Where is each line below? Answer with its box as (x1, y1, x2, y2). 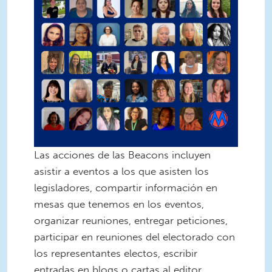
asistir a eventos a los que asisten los (34, 165, 209, 177)
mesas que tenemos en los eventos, (34, 197, 204, 210)
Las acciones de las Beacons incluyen (34, 148, 211, 161)
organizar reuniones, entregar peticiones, (34, 214, 228, 226)
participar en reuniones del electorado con (34, 230, 235, 243)
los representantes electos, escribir (34, 246, 197, 259)
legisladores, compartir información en (34, 181, 217, 194)
